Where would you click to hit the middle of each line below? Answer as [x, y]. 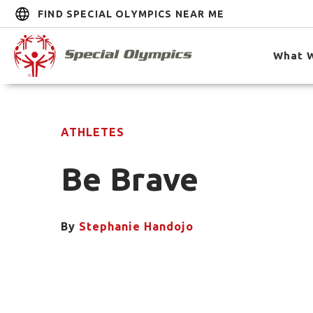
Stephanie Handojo [136, 226]
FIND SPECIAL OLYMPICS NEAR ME [131, 14]
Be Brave [130, 179]
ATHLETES [93, 132]
